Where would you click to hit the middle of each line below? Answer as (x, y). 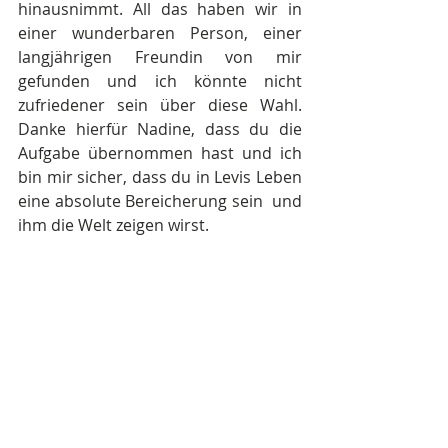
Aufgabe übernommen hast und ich (160, 153)
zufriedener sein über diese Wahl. (160, 105)
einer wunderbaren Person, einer (160, 33)
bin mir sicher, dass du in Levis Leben (160, 177)
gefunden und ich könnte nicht (160, 81)
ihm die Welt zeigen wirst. (113, 225)
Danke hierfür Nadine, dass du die (160, 129)
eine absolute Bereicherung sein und (160, 201)
